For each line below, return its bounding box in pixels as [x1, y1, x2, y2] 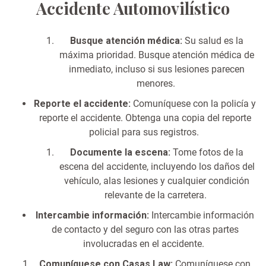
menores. [136, 77, 178, 89]
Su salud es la [182, 34, 243, 46]
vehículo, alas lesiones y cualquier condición [64, 175, 249, 186]
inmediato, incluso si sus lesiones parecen [69, 63, 245, 75]
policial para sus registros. [88, 126, 201, 138]
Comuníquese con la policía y [131, 97, 256, 109]
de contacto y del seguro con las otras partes [51, 223, 239, 235]
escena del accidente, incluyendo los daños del [59, 160, 255, 172]
